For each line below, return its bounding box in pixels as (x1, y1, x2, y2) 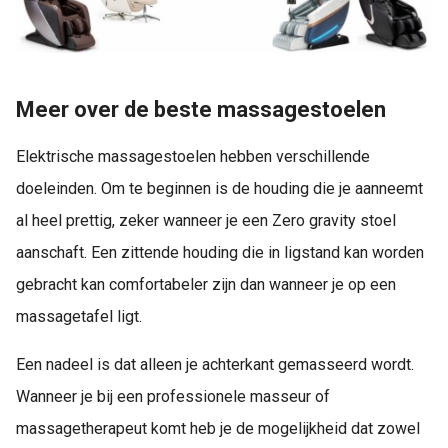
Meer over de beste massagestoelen (16, 97, 386, 123)
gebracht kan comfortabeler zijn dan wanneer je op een (16, 274, 396, 294)
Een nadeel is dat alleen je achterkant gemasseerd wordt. (16, 354, 414, 374)
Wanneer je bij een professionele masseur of (16, 386, 330, 406)
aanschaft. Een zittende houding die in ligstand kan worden (16, 242, 424, 262)
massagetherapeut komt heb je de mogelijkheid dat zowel (16, 418, 420, 438)
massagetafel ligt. (16, 306, 142, 326)
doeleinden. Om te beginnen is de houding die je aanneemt (16, 178, 423, 198)
